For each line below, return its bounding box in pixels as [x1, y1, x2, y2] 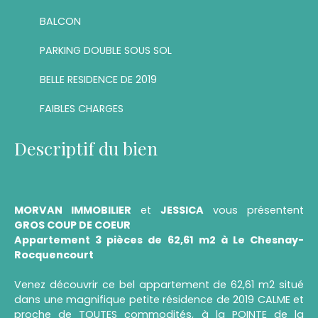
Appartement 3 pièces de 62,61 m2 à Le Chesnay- [14, 232, 304, 247]
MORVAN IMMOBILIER [14, 202, 132, 217]
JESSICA [151, 202, 204, 217]
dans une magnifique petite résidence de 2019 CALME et [14, 292, 304, 307]
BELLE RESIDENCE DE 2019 [40, 72, 157, 87]
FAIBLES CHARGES [40, 101, 124, 116]
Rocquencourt [14, 247, 98, 262]
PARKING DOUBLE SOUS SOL [40, 43, 172, 57]
